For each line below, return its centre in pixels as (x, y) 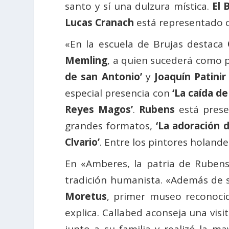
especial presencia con (119, 93)
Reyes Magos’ (99, 110)
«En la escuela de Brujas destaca (146, 44)
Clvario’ (83, 142)
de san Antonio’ (104, 77)
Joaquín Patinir (190, 77)
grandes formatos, (110, 126)
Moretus (86, 197)
